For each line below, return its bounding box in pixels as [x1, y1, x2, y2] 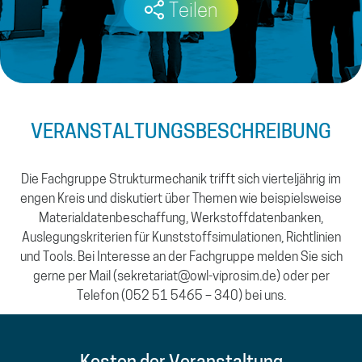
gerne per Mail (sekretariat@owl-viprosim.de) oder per [32, 271, 330, 284]
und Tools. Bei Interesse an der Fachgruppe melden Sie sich [19, 251, 343, 265]
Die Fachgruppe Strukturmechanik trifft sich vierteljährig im [21, 174, 341, 187]
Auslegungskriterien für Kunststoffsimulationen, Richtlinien [21, 232, 341, 246]
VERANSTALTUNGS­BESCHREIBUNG [31, 124, 331, 144]
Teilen [169, 2, 217, 23]
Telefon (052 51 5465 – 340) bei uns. [76, 290, 286, 304]
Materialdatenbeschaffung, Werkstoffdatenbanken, [39, 213, 323, 226]
